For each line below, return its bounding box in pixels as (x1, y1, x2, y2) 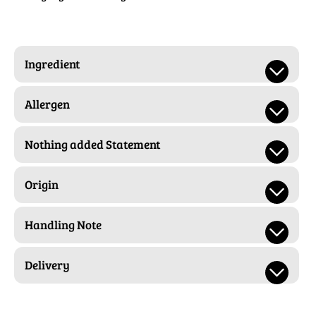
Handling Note (25, 217, 102, 233)
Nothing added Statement (25, 136, 160, 153)
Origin (25, 176, 59, 193)
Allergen (25, 96, 70, 113)
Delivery (25, 257, 70, 274)
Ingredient (25, 56, 80, 73)
